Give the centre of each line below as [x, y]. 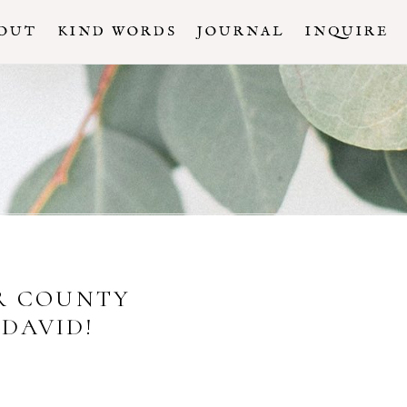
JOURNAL [241, 31]
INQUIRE [347, 31]
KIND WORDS [117, 31]
